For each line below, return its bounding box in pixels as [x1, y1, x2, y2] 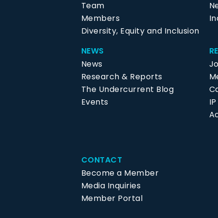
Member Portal [81, 193, 143, 204]
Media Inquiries [81, 180, 141, 192]
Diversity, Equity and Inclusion [81, 25, 200, 37]
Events [81, 96, 109, 108]
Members [81, 13, 120, 24]
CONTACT [81, 154, 123, 166]
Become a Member [81, 167, 159, 179]
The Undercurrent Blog [81, 84, 174, 95]
